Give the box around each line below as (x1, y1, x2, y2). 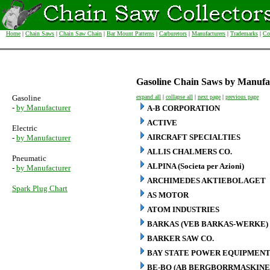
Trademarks (230, 30, 258, 37)
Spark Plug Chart (12, 184, 67, 193)
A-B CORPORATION (147, 104, 220, 113)
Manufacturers (192, 30, 225, 37)
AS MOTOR (147, 190, 189, 199)
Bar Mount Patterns (107, 30, 154, 37)
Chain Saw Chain (59, 30, 102, 37)
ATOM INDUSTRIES (147, 205, 219, 214)
